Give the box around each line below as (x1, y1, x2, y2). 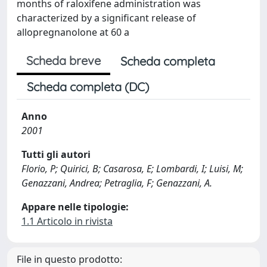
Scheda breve (26, 53, 101, 68)
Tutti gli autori (21, 148, 91, 161)
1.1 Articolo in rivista (21, 215, 113, 228)
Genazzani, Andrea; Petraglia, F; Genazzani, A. (21, 176, 212, 190)
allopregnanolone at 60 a (17, 26, 129, 39)
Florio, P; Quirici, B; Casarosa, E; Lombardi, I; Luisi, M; (21, 162, 243, 175)
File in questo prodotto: (17, 253, 122, 266)
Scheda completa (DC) (27, 79, 149, 94)
